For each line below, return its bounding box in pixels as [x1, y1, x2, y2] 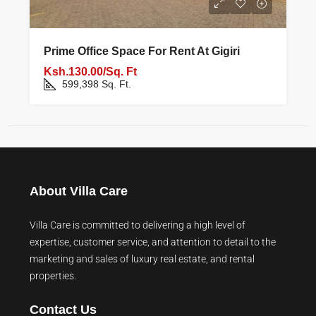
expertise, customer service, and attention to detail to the [30, 236, 276, 248]
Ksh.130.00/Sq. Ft [44, 65, 137, 78]
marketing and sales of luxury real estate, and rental [30, 253, 255, 265]
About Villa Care [30, 183, 128, 198]
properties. [30, 269, 76, 281]
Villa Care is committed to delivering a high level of [30, 219, 245, 231]
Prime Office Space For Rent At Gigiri [44, 44, 240, 57]
